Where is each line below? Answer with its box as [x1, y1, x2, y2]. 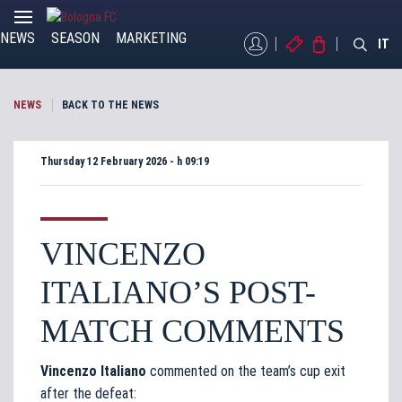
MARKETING [116, 30, 187, 47]
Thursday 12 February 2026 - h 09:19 [40, 155, 209, 168]
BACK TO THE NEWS [62, 99, 159, 111]
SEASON [51, 30, 100, 47]
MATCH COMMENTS [40, 313, 345, 349]
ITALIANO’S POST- [40, 275, 316, 310]
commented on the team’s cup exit [146, 363, 345, 380]
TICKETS [306, 35, 361, 53]
